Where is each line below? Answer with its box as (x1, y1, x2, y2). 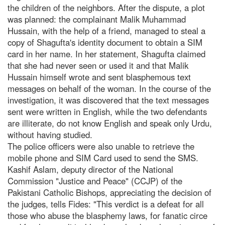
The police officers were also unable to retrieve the (8, 140, 194, 152)
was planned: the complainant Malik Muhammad (8, 13, 186, 25)
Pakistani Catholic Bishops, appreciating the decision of (8, 186, 211, 198)
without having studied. (8, 128, 92, 141)
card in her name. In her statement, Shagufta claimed (8, 47, 205, 60)
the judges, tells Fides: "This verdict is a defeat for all (8, 197, 204, 210)
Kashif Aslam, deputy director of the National (8, 163, 173, 175)
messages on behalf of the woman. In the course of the (8, 82, 211, 94)
